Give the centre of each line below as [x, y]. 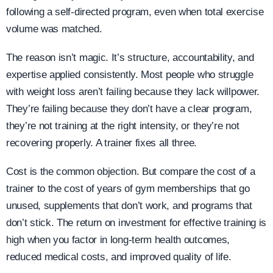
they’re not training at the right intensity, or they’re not [123, 126]
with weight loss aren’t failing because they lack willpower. [133, 91]
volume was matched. [54, 29]
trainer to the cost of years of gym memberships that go [128, 188]
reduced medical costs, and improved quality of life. [119, 257]
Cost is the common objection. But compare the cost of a [131, 171]
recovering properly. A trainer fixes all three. [101, 143]
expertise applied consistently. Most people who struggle [130, 74]
